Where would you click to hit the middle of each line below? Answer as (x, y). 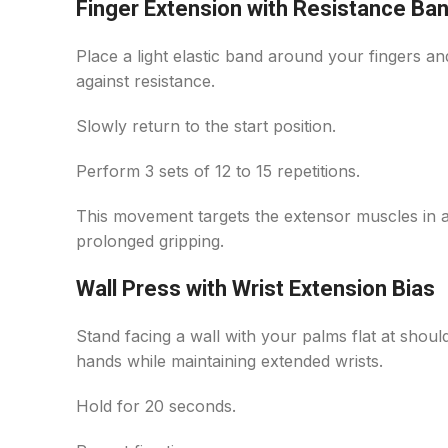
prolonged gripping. (150, 241)
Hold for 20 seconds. (156, 406)
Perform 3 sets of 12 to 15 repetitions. (218, 171)
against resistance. (145, 81)
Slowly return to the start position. (206, 126)
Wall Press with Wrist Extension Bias (255, 288)
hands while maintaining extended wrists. (229, 361)
